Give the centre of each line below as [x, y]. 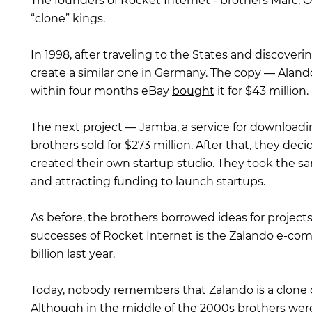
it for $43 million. [262, 91]
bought [193, 91]
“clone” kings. [68, 19]
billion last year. [73, 254]
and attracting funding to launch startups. [148, 182]
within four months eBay [101, 91]
